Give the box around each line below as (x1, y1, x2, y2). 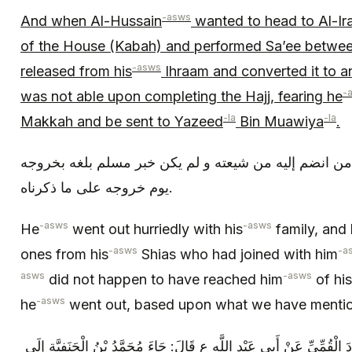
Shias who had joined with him (137, 245, 338, 262)
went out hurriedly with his (68, 220, 243, 237)
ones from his (20, 245, 108, 262)
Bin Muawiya (236, 112, 324, 130)
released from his (20, 62, 132, 79)
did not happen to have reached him (45, 270, 283, 288)
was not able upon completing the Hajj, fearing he (20, 87, 343, 104)
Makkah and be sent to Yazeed (20, 112, 223, 130)
